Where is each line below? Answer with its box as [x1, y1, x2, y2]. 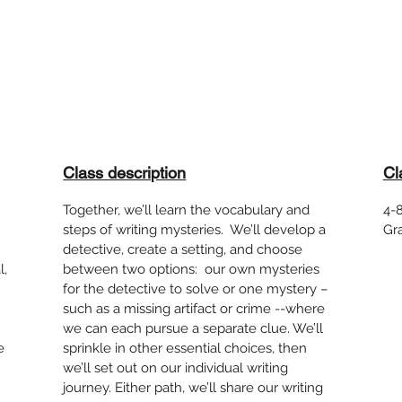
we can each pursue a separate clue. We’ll [63, 320, 324, 336]
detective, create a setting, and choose [63, 241, 303, 258]
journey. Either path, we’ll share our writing [63, 380, 324, 396]
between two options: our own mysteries [63, 261, 320, 277]
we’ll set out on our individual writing [63, 360, 289, 376]
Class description [63, 163, 187, 182]
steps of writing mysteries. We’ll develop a [63, 222, 327, 238]
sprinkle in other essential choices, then [63, 340, 308, 356]
